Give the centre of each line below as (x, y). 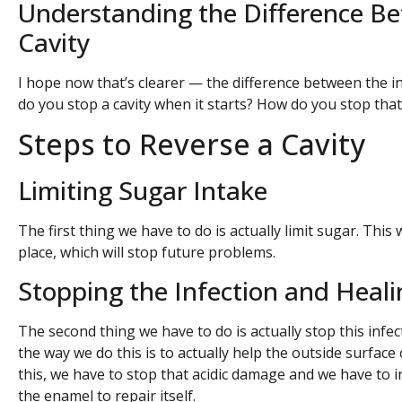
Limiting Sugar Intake (143, 191)
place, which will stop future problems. (147, 253)
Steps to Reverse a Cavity (192, 144)
